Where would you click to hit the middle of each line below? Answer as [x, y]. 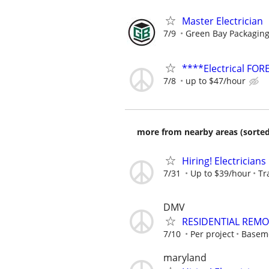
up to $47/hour [216, 80]
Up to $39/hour [221, 173]
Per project [212, 234]
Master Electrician [222, 21]
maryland [185, 258]
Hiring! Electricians [224, 161]
